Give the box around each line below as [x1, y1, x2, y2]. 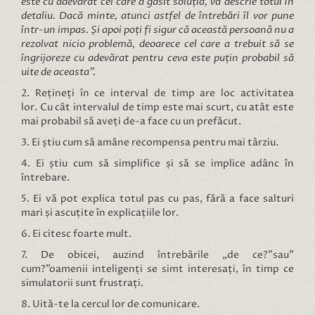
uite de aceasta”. [21, 65, 96, 79]
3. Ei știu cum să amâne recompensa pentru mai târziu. [21, 135, 278, 149]
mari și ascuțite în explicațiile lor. [21, 205, 179, 219]
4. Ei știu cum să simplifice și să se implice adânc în [21, 156, 294, 170]
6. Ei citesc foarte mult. [21, 226, 131, 240]
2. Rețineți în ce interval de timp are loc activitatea [21, 86, 294, 100]
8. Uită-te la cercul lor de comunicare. [21, 297, 200, 311]
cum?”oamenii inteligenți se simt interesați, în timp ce [21, 262, 294, 276]
